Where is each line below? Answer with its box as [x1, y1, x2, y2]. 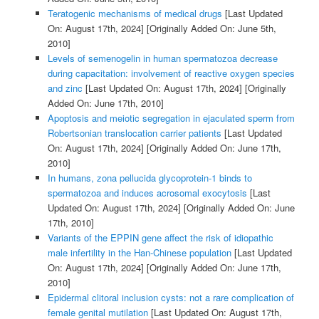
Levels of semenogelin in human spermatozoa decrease [47, 51, 278, 65]
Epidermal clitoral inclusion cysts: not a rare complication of [47, 290, 294, 304]
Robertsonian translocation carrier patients [47, 125, 221, 140]
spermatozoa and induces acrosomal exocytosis [47, 185, 247, 199]
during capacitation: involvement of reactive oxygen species [47, 66, 295, 80]
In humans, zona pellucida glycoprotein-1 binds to [47, 170, 252, 184]
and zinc [47, 80, 83, 95]
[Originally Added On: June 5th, [143, 21, 276, 35]
